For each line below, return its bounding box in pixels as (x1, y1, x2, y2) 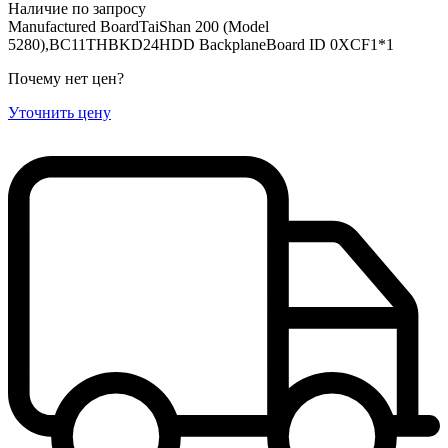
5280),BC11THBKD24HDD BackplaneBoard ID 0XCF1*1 (8, 35, 394, 53)
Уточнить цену (8, 103, 111, 121)
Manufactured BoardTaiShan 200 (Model (8, 17, 269, 35)
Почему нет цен (8, 69, 117, 87)
